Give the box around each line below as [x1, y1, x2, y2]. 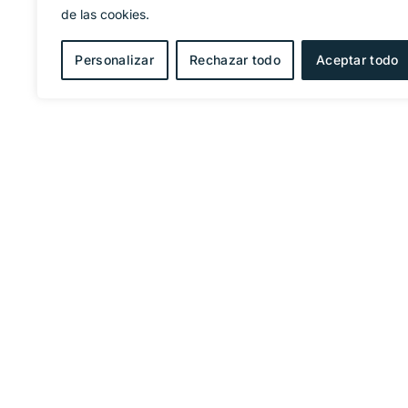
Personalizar [75, 52, 155, 67]
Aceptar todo [315, 52, 399, 67]
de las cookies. [61, 6, 149, 22]
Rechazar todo [189, 52, 280, 67]
